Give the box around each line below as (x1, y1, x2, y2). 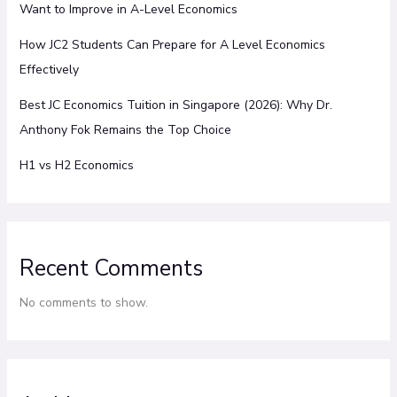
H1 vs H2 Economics (19, 156, 134, 174)
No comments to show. (19, 293, 148, 311)
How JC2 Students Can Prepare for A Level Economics (19, 35, 325, 53)
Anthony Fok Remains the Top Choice (19, 121, 231, 138)
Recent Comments (19, 253, 203, 284)
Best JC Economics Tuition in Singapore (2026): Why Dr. (19, 96, 332, 113)
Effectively (19, 60, 79, 78)
